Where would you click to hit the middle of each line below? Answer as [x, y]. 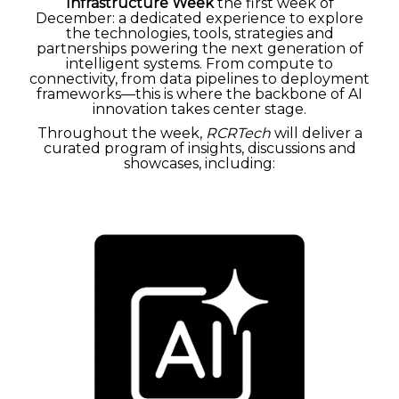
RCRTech [238, 133]
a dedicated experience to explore [239, 18]
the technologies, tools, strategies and [199, 33]
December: [75, 18]
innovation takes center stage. [199, 109]
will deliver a [316, 133]
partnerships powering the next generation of [199, 48]
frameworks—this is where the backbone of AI [199, 94]
